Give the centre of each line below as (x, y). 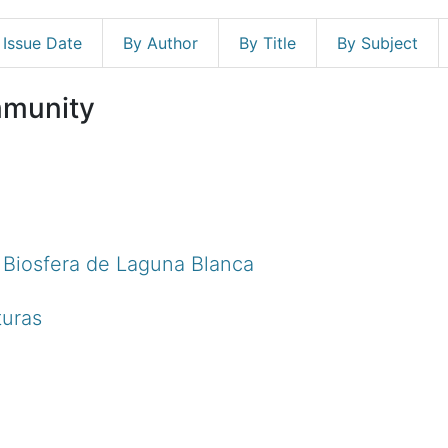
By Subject (377, 42)
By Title (267, 42)
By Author (160, 42)
